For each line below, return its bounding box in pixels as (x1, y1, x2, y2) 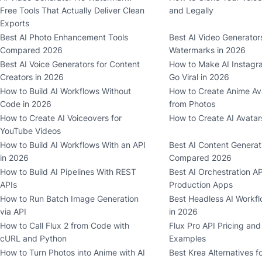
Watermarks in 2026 (168, 44, 246, 55)
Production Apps (168, 180, 233, 190)
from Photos (168, 98, 215, 109)
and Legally (168, 5, 213, 15)
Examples (168, 233, 206, 244)
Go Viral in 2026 (168, 71, 229, 82)
